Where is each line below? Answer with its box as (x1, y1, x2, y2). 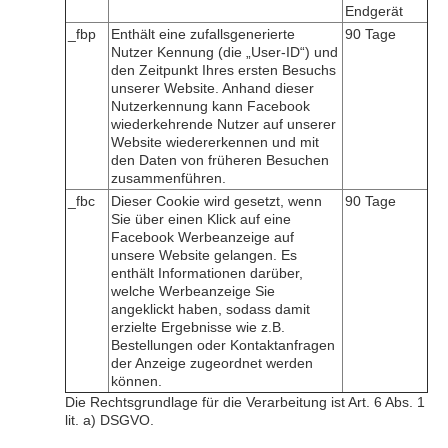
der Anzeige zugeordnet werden (111, 355, 313, 371)
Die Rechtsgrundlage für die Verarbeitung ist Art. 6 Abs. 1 (65, 394, 425, 410)
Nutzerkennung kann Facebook (111, 98, 310, 114)
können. (111, 373, 162, 389)
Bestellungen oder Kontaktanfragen (111, 337, 335, 353)
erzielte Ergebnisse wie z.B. (111, 319, 285, 335)
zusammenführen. (111, 170, 226, 186)
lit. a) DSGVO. (65, 412, 154, 428)
